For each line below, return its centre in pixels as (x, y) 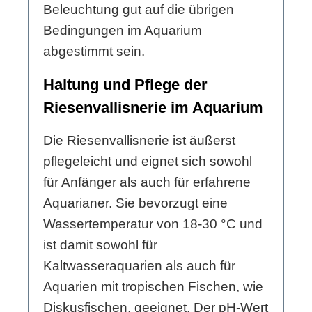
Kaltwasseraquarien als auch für (139, 265)
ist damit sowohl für (100, 244)
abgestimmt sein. (94, 51)
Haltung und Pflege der (125, 84)
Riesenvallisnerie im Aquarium (153, 107)
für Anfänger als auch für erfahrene (147, 182)
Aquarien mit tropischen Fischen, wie (153, 286)
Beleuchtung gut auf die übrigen (139, 9)
